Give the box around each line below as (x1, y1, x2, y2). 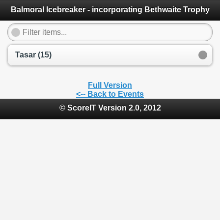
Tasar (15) (15, 51, 52, 59)
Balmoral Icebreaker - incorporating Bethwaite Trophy (10, 5, 210, 14)
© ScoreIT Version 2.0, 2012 (59, 104, 161, 112)
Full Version (88, 81, 132, 89)
